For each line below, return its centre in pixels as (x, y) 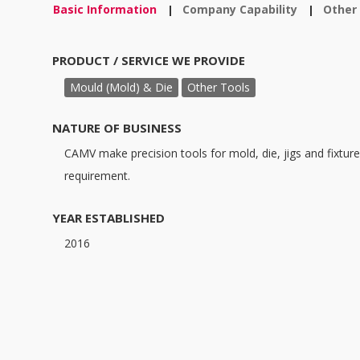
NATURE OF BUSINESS (117, 128)
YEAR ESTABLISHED (108, 218)
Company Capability (240, 10)
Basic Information (105, 10)
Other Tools (219, 87)
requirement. (97, 176)
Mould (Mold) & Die (121, 87)
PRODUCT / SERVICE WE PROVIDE (149, 61)
